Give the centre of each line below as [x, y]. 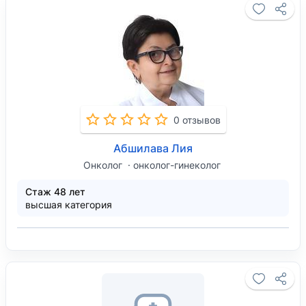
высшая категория [69, 205]
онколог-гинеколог [177, 165]
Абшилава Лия [153, 148]
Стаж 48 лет [55, 192]
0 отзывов [197, 120]
